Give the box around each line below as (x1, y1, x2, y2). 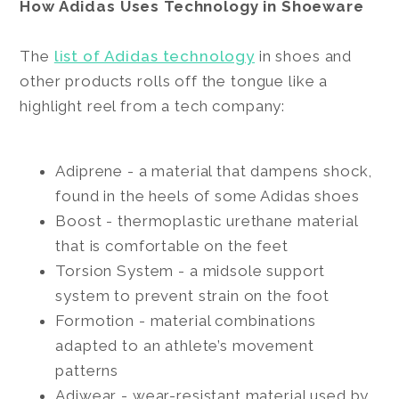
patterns (55, 361, 119, 379)
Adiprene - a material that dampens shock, (55, 161, 373, 180)
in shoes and (255, 46, 353, 65)
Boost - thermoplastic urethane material (55, 211, 358, 230)
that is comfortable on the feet (55, 236, 289, 255)
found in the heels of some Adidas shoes (55, 186, 360, 205)
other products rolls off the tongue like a (20, 71, 329, 90)
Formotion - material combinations (55, 311, 316, 330)
